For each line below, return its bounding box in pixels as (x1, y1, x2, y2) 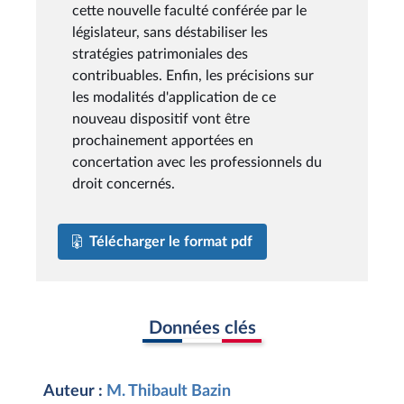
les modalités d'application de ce (72, 89, 276, 105)
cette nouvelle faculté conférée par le (72, 3, 307, 18)
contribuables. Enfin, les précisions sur (72, 68, 314, 83)
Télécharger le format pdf (89, 234, 252, 249)
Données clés (148, 318, 256, 337)
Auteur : (43, 383, 106, 399)
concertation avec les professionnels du (72, 154, 322, 170)
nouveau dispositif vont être (72, 111, 250, 126)
